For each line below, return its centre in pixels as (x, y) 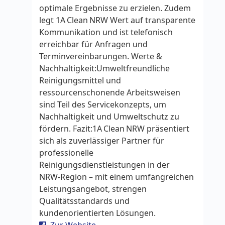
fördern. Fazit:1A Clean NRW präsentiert (114, 129)
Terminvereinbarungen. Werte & (101, 56)
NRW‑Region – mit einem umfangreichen (117, 177)
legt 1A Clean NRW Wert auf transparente (117, 20)
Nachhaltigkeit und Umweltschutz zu (109, 117)
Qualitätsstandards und (84, 201)
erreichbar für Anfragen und (93, 44)
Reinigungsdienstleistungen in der (104, 165)
